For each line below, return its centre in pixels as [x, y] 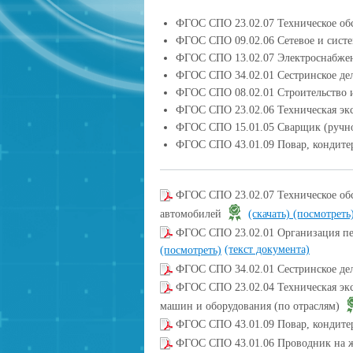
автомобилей [192, 214]
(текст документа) [267, 250]
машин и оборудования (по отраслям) [251, 306]
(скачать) [271, 214]
